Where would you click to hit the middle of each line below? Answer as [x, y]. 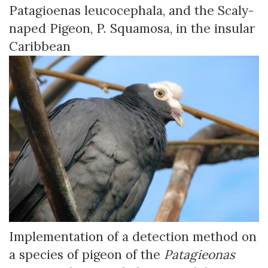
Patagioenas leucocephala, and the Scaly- [131, 10]
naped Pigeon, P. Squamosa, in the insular [132, 28]
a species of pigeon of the [86, 255]
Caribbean [40, 46]
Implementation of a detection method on [133, 237]
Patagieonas [200, 255]
